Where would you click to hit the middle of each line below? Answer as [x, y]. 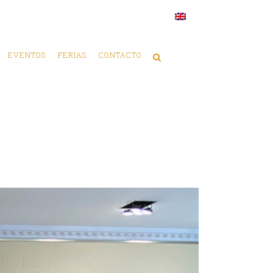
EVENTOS [27, 55]
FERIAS [72, 55]
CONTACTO [120, 55]
